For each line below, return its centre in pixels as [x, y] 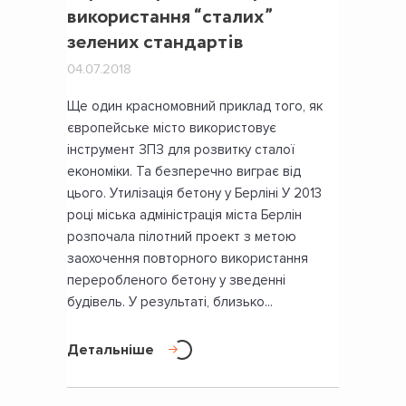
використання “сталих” [169, 18]
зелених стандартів [155, 43]
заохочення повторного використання [188, 259]
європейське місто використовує [172, 128]
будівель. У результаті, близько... [170, 302]
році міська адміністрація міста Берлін [184, 215]
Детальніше [111, 350]
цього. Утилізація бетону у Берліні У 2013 [194, 193]
